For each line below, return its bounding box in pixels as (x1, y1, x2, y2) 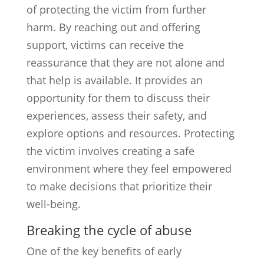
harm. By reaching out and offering (26, 20, 200, 34)
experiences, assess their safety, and (26, 108, 207, 123)
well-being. (26, 197, 81, 211)
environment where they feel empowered (26, 161, 232, 176)
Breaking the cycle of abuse (26, 221, 192, 239)
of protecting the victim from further (26, 2, 206, 16)
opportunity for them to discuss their (26, 91, 210, 105)
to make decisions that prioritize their (26, 179, 212, 193)
